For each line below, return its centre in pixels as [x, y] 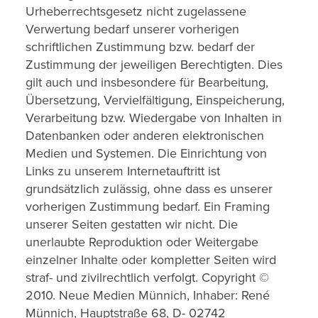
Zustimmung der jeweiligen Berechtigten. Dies [154, 65]
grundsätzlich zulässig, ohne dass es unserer [149, 189]
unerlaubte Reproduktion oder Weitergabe [142, 242]
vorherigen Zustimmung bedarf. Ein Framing [148, 207]
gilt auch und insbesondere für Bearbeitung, [147, 82]
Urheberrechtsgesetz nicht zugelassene [136, 11]
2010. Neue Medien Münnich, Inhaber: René [148, 295]
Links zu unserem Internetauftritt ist [123, 171]
